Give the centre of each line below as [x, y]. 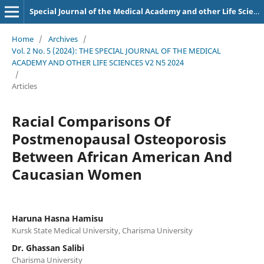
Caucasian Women [77, 174]
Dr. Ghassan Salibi [48, 247]
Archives [63, 39]
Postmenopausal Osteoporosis [119, 138]
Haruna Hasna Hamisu [57, 218]
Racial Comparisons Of [91, 121]
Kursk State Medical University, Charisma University [102, 230]
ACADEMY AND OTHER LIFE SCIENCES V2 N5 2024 [98, 62]
